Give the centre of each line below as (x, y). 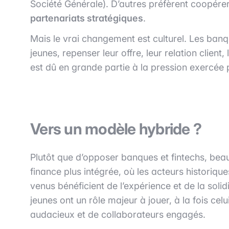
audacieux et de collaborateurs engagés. (118, 214)
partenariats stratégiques (87, 18)
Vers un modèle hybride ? (116, 129)
